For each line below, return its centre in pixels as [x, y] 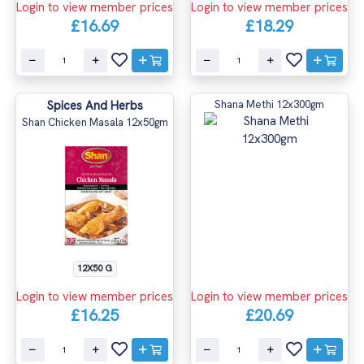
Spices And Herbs [95, 105]
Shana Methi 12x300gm [269, 104]
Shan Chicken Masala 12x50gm [95, 122]
